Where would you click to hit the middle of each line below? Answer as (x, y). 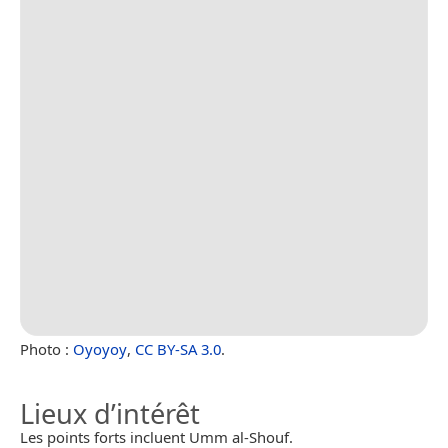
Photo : (46, 348)
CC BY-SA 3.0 (178, 348)
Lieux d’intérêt (110, 413)
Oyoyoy (100, 348)
